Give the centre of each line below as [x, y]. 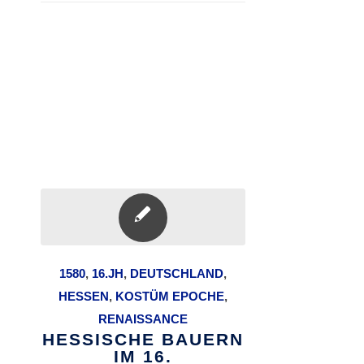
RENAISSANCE [143, 319]
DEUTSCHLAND [176, 273]
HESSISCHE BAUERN [143, 339]
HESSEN [83, 296]
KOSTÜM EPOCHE [169, 296]
